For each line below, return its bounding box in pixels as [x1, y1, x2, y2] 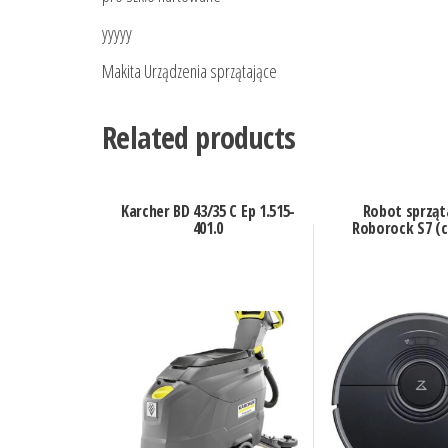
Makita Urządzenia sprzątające [102, 59, 277, 84]
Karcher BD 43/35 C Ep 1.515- [120, 200, 295, 223]
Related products [102, 117, 296, 159]
